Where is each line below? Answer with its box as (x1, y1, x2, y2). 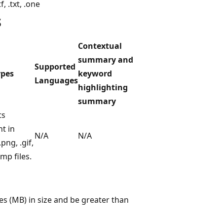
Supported (35, 61, 75, 72)
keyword (78, 68, 112, 79)
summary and (78, 54, 133, 65)
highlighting (78, 81, 128, 93)
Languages (35, 74, 78, 86)
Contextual (78, 40, 122, 51)
